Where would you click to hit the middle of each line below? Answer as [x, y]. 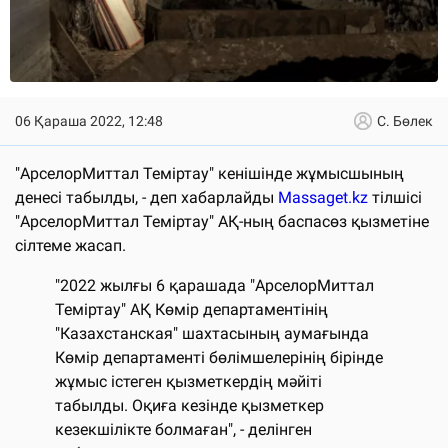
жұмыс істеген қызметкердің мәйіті [188, 381]
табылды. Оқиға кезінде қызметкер [189, 405]
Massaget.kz [323, 197]
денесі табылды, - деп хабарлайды [146, 197]
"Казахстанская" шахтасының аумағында [212, 333]
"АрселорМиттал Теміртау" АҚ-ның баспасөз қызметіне [222, 221]
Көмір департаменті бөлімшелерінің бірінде [219, 357]
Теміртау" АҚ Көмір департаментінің [191, 309]
